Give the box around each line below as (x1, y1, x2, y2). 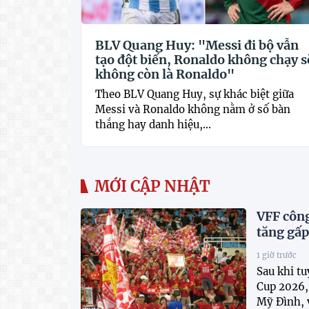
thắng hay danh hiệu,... (95, 117, 211, 131)
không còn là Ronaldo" (95, 66, 235, 82)
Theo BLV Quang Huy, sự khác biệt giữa (95, 87, 294, 101)
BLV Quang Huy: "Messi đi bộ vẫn (95, 37, 299, 53)
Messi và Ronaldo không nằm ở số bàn (95, 102, 290, 116)
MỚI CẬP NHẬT (94, 176, 210, 196)
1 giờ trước (257, 250, 297, 260)
